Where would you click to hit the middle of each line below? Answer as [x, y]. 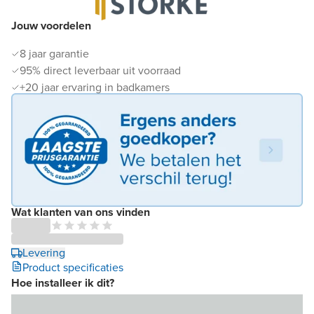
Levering [44, 253]
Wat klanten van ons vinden [81, 212]
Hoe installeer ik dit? [63, 283]
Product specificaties [73, 268]
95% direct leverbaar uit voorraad [100, 70]
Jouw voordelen [51, 25]
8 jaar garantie [54, 53]
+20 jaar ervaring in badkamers [95, 87]
